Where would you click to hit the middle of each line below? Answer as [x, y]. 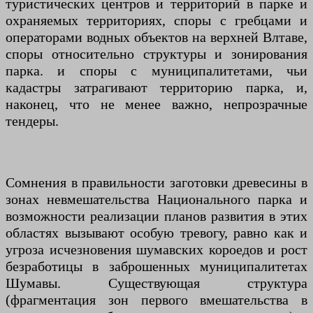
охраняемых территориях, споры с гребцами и [156, 21]
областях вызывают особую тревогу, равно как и [156, 233]
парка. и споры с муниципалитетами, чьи [156, 71]
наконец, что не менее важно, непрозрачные [156, 104]
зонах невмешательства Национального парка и [156, 199]
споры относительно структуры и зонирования [156, 54]
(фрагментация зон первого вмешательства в [156, 300]
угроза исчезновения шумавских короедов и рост [156, 250]
